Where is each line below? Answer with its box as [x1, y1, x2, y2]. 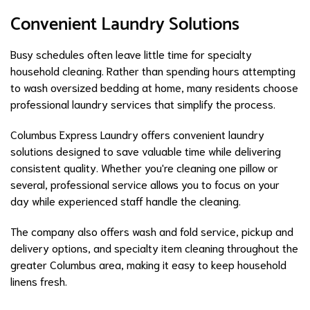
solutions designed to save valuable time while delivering [10, 143, 281, 158]
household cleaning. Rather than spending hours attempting [10, 63, 295, 78]
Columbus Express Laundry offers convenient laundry [10, 127, 264, 142]
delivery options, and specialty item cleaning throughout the [10, 240, 298, 255]
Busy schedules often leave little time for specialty [10, 46, 252, 62]
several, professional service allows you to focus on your [10, 176, 280, 192]
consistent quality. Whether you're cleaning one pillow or [10, 160, 278, 175]
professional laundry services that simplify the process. [10, 96, 275, 111]
